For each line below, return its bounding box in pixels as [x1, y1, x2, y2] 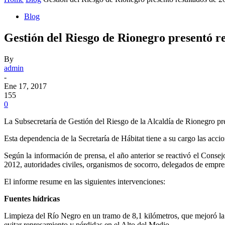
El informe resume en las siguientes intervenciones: [4, 177, 165, 186]
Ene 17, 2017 [4, 81, 47, 90]
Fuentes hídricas [4, 194, 60, 203]
